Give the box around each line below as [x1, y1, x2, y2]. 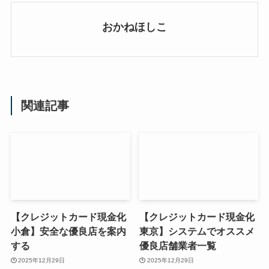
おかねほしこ [102, 20, 167, 33]
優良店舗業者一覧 [139, 240, 217, 252]
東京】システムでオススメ [139, 226, 255, 237]
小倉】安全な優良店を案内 [10, 226, 126, 237]
